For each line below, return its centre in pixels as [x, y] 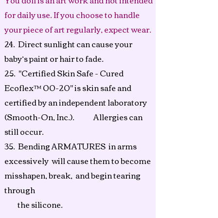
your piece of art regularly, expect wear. [79, 29]
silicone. [48, 204]
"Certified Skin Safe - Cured [71, 73]
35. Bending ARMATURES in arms [71, 146]
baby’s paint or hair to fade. [55, 58]
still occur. [25, 131]
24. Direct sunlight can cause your [68, 44]
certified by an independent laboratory [76, 102]
